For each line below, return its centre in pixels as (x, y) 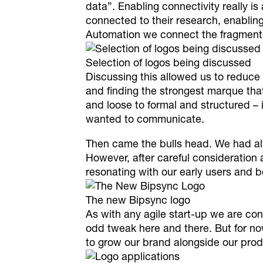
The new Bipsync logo (138, 200)
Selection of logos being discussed (168, 63)
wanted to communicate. (145, 119)
